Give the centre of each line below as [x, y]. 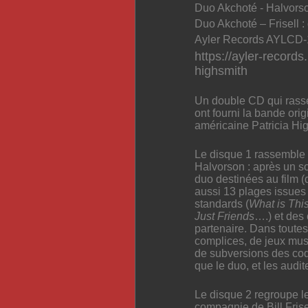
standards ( [222, 203]
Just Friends [224, 216]
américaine [223, 125]
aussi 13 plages [234, 191]
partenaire [219, 228]
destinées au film [258, 179]
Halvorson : [224, 166]
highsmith [221, 70]
